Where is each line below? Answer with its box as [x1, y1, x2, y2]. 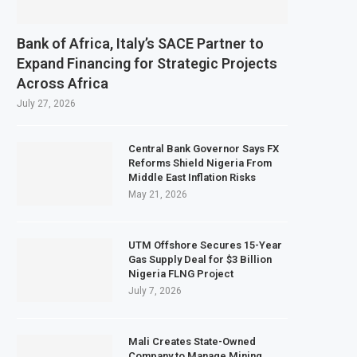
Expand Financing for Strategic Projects [17, 54, 277, 72]
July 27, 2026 [17, 97, 76, 109]
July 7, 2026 [128, 284, 182, 296]
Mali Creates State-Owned [128, 335, 256, 347]
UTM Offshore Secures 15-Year [128, 238, 282, 251]
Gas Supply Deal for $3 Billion [128, 253, 272, 265]
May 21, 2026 [128, 188, 187, 200]
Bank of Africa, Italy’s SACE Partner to [17, 34, 264, 52]
